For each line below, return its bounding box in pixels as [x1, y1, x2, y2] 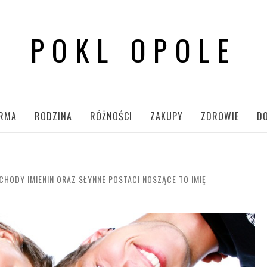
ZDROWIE [201, 109, 239, 123]
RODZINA [35, 109, 72, 123]
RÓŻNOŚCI [90, 109, 132, 123]
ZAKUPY [150, 109, 183, 123]
